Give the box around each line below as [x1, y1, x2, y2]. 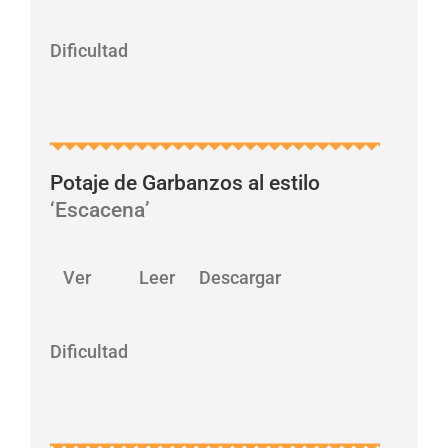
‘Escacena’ [50, 198, 151, 223]
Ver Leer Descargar [63, 266, 282, 288]
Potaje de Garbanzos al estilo [50, 171, 321, 196]
